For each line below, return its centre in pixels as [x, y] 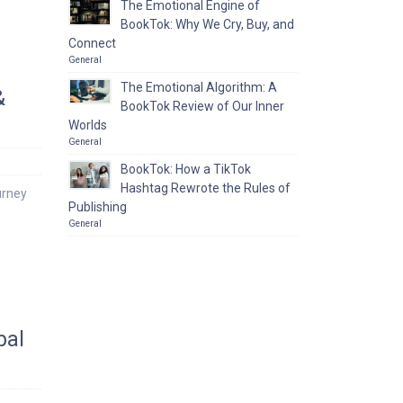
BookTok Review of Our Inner [202, 106]
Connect [92, 43]
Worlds [88, 125]
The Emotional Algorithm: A [199, 87]
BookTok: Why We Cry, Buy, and [207, 24]
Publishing [98, 207]
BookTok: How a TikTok [186, 169]
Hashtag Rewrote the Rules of [206, 188]
